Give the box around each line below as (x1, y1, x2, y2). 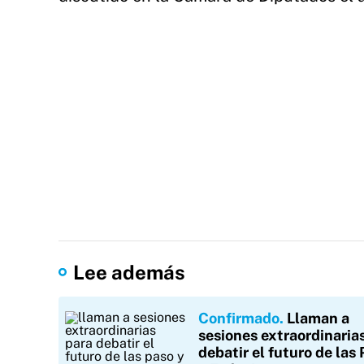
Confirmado (198, 310, 279, 327)
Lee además (73, 261, 185, 284)
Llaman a (287, 310, 349, 327)
